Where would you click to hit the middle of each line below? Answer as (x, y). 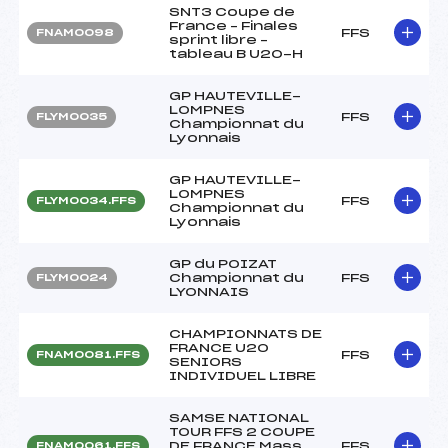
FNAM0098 (75, 32)
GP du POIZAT (223, 263)
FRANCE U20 (219, 347)
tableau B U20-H (236, 53)
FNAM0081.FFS (88, 354)
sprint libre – (218, 39)
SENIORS (205, 361)
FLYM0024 (72, 277)
